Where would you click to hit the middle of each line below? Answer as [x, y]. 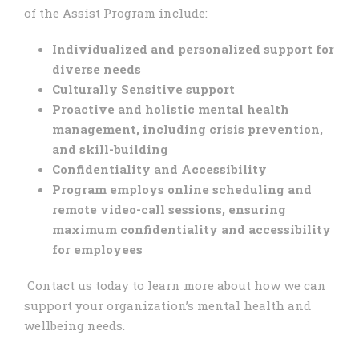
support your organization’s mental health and [167, 305]
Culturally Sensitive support [143, 89]
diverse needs [97, 69]
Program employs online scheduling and [182, 189]
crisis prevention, [266, 129]
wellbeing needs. [75, 325]
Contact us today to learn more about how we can [175, 285]
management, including [131, 129]
